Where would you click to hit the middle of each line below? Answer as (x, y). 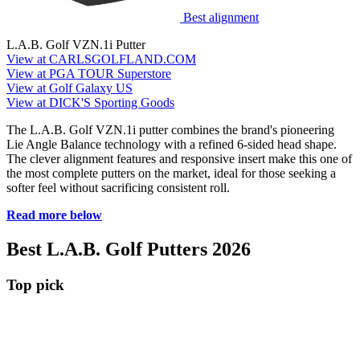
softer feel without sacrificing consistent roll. (118, 188)
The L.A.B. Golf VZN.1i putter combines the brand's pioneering (170, 130)
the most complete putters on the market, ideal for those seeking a (171, 174)
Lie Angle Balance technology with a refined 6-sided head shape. (172, 145)
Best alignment (221, 18)
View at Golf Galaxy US (70, 88)
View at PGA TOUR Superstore (89, 74)
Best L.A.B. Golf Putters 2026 (129, 250)
